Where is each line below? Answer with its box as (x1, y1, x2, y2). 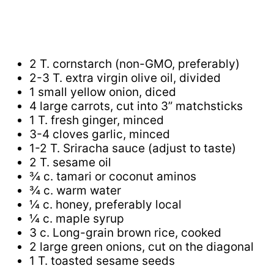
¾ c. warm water (29, 183, 121, 198)
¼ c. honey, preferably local (29, 198, 182, 212)
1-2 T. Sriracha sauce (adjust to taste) (29, 141, 236, 156)
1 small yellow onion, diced (29, 85, 176, 100)
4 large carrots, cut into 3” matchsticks (29, 99, 243, 114)
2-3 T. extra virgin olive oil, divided (29, 71, 221, 86)
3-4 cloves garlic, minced (29, 127, 170, 142)
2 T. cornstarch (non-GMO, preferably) (29, 57, 240, 72)
